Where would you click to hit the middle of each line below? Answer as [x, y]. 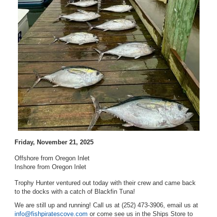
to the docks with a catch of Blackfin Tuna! [76, 192]
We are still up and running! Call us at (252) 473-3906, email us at [106, 205]
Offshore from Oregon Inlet [52, 158]
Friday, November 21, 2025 [54, 142]
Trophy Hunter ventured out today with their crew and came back [105, 183]
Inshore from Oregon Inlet [50, 167]
